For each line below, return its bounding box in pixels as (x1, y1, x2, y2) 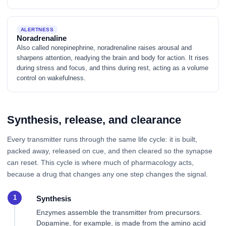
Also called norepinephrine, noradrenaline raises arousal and (17, 43, 192, 51)
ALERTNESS (20, 26, 54, 32)
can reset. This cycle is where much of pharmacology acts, (7, 158, 194, 166)
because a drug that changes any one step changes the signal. (7, 169, 208, 178)
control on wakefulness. (17, 74, 86, 82)
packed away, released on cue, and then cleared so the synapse (7, 146, 212, 155)
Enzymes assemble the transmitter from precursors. (36, 208, 202, 216)
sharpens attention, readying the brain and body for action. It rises (17, 53, 209, 62)
